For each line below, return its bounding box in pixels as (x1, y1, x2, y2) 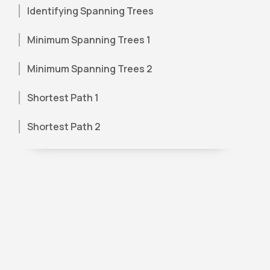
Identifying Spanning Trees (27, 4, 154, 17)
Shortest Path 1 (27, 91, 99, 104)
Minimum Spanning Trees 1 (27, 33, 151, 46)
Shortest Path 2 (27, 120, 101, 133)
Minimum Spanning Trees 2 (27, 62, 153, 75)
